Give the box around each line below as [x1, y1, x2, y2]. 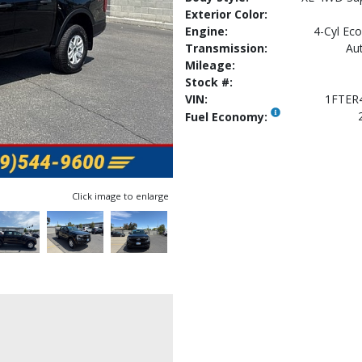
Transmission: [185, 40, 267, 56]
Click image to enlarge [72, 190, 169, 203]
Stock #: [185, 74, 233, 90]
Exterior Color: [185, 6, 267, 22]
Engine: [185, 23, 228, 39]
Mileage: [185, 57, 235, 73]
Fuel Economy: [185, 109, 271, 125]
